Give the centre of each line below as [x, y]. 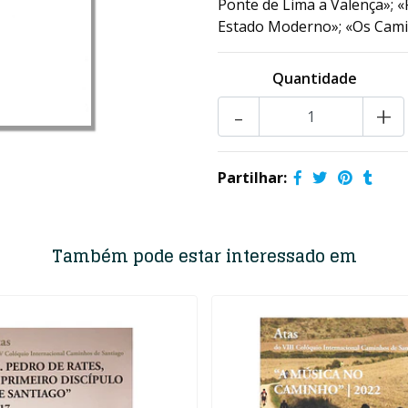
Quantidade [315, 78]
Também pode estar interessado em [204, 256]
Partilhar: [252, 178]
